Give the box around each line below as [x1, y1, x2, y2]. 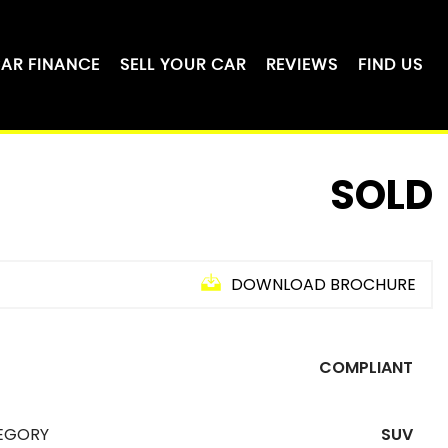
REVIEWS [266, 57, 338, 73]
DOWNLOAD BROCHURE [231, 273, 416, 296]
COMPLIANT [319, 356, 413, 379]
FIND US [358, 57, 423, 73]
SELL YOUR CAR [120, 57, 246, 73]
